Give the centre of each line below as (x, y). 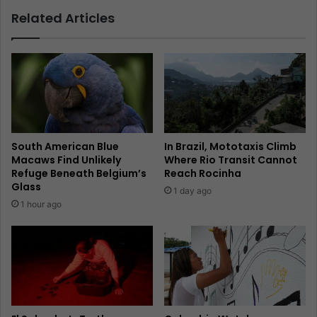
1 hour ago (41, 204)
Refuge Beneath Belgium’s (79, 174)
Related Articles (63, 18)
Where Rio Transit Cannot (231, 160)
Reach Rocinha (203, 174)
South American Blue (65, 147)
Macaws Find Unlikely (66, 160)
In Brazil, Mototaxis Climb (230, 147)
